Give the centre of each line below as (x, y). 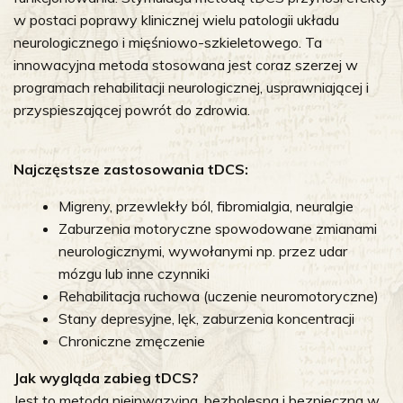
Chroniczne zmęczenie (132, 341)
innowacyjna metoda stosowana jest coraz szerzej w (186, 65)
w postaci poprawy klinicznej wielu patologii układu (176, 20)
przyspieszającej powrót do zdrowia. (132, 110)
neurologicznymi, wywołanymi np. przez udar (203, 251)
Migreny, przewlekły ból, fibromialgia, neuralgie (206, 206)
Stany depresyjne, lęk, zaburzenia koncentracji (206, 319)
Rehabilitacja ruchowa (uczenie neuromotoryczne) (219, 296)
